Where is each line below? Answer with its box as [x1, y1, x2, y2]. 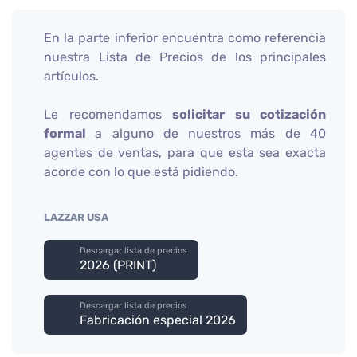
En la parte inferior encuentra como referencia [44, 29, 326, 45]
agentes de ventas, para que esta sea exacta [44, 144, 326, 160]
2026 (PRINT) [80, 257, 156, 273]
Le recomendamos [44, 106, 172, 122]
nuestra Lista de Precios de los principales [44, 49, 326, 65]
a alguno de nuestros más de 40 [95, 125, 327, 141]
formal [44, 125, 96, 141]
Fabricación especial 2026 [80, 312, 236, 328]
